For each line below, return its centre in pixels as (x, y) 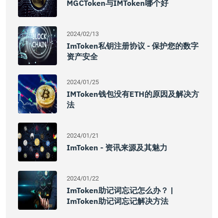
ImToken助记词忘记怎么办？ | (120, 190)
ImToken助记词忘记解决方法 (118, 201)
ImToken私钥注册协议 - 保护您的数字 (133, 46)
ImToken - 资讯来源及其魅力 (117, 147)
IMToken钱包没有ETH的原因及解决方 (133, 94)
